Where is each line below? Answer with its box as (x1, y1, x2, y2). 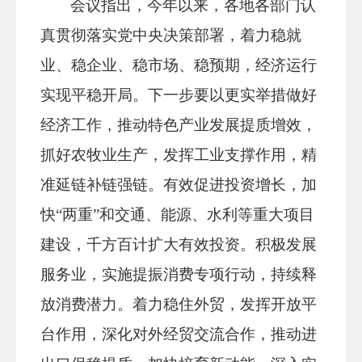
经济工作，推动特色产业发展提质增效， (40, 116, 317, 133)
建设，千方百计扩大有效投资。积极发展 (40, 236, 317, 253)
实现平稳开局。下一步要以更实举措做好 (40, 86, 317, 103)
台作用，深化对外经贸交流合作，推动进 (40, 326, 317, 343)
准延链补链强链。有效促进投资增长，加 (40, 176, 317, 193)
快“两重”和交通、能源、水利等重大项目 (40, 206, 314, 223)
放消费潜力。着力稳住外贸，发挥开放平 (40, 296, 317, 313)
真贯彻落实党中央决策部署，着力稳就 (40, 27, 301, 44)
